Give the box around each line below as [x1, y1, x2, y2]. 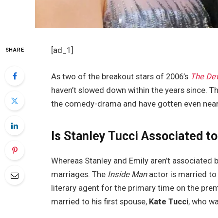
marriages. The [51, 169, 108, 179]
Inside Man [108, 169, 149, 179]
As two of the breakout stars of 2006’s [51, 72, 191, 81]
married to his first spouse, [51, 197, 149, 206]
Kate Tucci [149, 197, 189, 206]
